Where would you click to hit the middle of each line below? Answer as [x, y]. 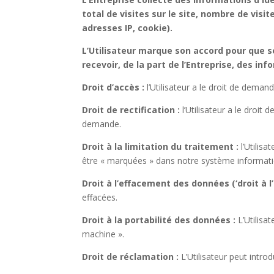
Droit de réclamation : [131, 256]
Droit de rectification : [131, 109]
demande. [102, 124]
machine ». [103, 234]
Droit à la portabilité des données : [159, 220]
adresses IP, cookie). [128, 28]
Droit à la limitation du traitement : [161, 146]
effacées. [100, 197]
